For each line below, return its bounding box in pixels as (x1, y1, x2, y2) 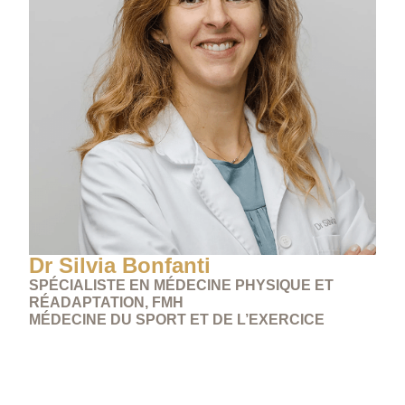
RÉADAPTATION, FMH (29, 295, 184, 311)
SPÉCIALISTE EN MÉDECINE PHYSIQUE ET (29, 278, 334, 294)
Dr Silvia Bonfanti (29, 253, 212, 278)
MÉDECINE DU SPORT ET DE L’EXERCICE (29, 312, 325, 328)
